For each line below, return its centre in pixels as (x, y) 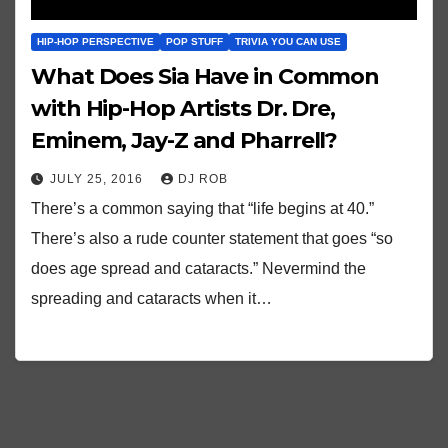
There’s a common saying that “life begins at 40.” (202, 209)
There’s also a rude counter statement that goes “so (212, 239)
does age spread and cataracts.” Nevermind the (198, 269)
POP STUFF (194, 42)
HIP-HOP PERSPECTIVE (95, 42)
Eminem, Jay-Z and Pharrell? (184, 141)
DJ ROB (203, 179)
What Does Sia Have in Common (205, 77)
